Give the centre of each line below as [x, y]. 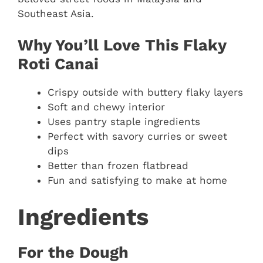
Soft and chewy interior [106, 107]
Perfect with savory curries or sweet [137, 136]
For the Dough [73, 252]
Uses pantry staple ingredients [124, 122]
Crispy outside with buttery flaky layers [145, 92]
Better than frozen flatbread [118, 166]
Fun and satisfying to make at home [137, 181]
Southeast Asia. [56, 13]
